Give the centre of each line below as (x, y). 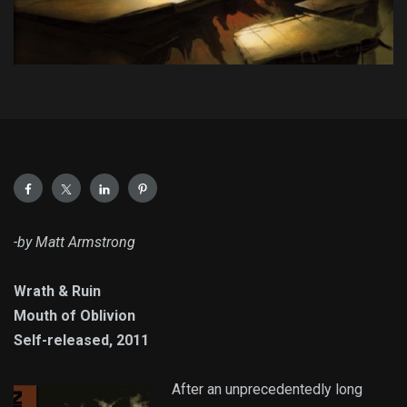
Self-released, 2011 (81, 341)
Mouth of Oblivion (74, 316)
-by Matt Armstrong (74, 243)
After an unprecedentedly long (267, 390)
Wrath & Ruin (57, 292)
